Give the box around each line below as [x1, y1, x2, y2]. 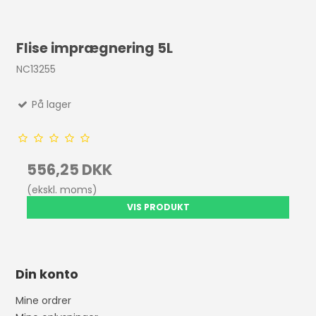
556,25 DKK [27, 159, 113, 180]
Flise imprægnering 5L [16, 39, 174, 59]
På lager [29, 97, 72, 111]
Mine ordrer [16, 293, 72, 308]
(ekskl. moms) [27, 183, 98, 197]
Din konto [16, 265, 79, 283]
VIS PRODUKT [126, 201, 190, 213]
